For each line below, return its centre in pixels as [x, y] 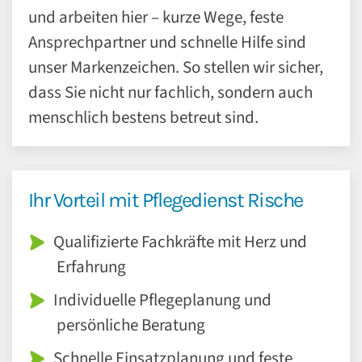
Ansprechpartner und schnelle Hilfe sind [167, 42]
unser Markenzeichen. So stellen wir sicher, [176, 67]
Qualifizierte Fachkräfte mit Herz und [180, 242]
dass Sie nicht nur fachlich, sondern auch [170, 92]
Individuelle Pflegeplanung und [162, 300]
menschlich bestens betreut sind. [143, 117]
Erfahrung [91, 267]
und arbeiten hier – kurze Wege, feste [156, 17]
